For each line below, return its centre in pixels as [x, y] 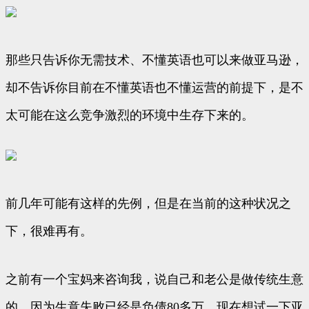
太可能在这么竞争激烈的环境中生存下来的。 [130, 116]
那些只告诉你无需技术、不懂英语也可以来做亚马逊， [154, 60]
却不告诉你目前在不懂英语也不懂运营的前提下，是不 [154, 88]
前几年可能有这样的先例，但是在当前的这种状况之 [148, 204]
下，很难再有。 [49, 231]
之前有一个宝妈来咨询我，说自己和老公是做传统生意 [154, 280]
